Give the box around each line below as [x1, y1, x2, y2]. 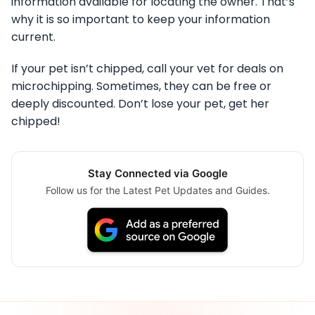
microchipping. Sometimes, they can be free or [11, 78, 271, 95]
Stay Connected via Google [87, 167, 228, 181]
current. [11, 29, 56, 46]
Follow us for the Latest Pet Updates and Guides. [45, 184, 270, 197]
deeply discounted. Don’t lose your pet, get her [11, 96, 269, 112]
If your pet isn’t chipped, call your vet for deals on [11, 60, 283, 77]
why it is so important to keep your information [11, 11, 270, 28]
